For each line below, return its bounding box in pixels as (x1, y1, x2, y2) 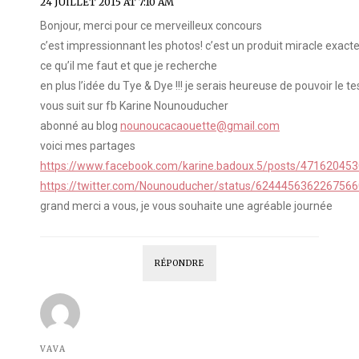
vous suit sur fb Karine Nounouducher (40, 99, 228, 113)
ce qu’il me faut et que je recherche (40, 59, 217, 73)
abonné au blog (40, 119, 120, 133)
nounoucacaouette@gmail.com (120, 119, 280, 133)
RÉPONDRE (155, 258, 204, 269)
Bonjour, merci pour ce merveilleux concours (40, 19, 262, 33)
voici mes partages (40, 139, 135, 153)
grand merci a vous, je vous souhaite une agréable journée (40, 200, 333, 213)
